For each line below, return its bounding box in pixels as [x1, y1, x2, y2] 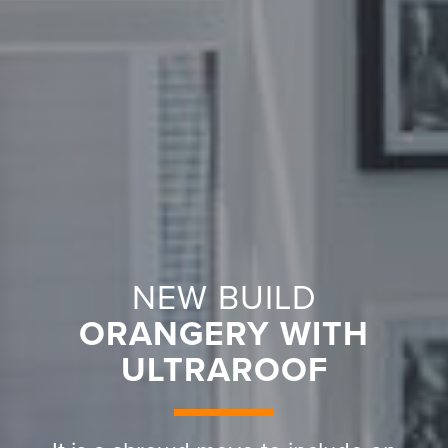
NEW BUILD [131, 278, 317, 320]
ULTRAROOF [120, 350, 328, 392]
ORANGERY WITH [79, 314, 369, 356]
